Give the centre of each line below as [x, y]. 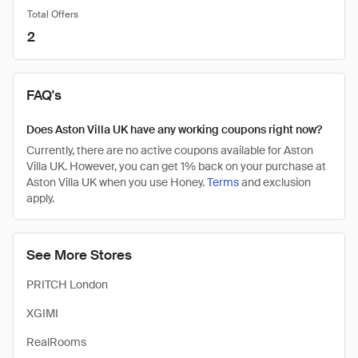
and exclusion [275, 182]
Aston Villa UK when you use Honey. [117, 182]
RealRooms [56, 342]
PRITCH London [67, 284]
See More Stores [79, 255]
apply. [40, 198]
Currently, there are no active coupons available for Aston [170, 150]
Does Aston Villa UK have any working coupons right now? [174, 129]
